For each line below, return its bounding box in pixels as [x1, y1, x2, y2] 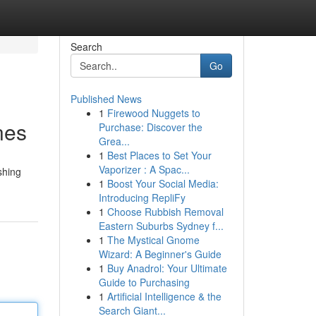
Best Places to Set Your [107, 148, 212, 162]
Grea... [98, 134, 130, 148]
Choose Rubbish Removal [107, 205, 224, 219]
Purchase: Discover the [98, 120, 202, 134]
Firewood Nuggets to [107, 106, 200, 120]
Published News [70, 92, 142, 106]
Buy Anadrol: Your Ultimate [107, 261, 227, 275]
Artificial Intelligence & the [107, 289, 221, 303]
